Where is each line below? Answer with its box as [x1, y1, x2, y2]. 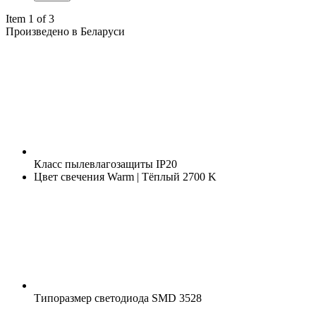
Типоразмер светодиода [34, 291, 149, 304]
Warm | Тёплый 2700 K [104, 170, 217, 183]
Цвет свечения [34, 170, 104, 183]
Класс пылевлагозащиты [34, 157, 153, 170]
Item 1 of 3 [6, 12, 54, 25]
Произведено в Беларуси [6, 25, 125, 37]
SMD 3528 [149, 291, 202, 304]
